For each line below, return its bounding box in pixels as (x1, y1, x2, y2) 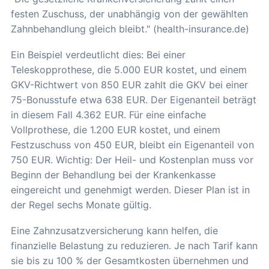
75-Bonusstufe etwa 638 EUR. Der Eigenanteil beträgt (11, 93, 256, 106)
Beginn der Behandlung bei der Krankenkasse (11, 168, 216, 181)
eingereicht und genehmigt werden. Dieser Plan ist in (11, 183, 250, 196)
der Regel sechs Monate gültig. (11, 198, 151, 211)
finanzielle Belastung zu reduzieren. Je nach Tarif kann (11, 239, 258, 252)
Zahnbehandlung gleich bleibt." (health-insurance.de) (11, 22, 249, 35)
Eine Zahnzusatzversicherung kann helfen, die (11, 224, 218, 237)
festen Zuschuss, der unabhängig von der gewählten (11, 7, 248, 20)
